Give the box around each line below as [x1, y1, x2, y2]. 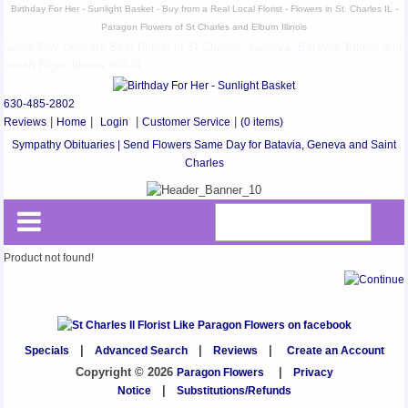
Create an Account [286, 344, 384, 357]
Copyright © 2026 [75, 366, 177, 379]
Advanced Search [94, 344, 188, 357]
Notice [117, 384, 151, 397]
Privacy [292, 366, 333, 379]
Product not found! [4, 251, 95, 264]
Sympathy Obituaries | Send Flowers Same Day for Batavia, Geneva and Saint [12, 138, 396, 151]
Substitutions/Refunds [176, 384, 291, 397]
